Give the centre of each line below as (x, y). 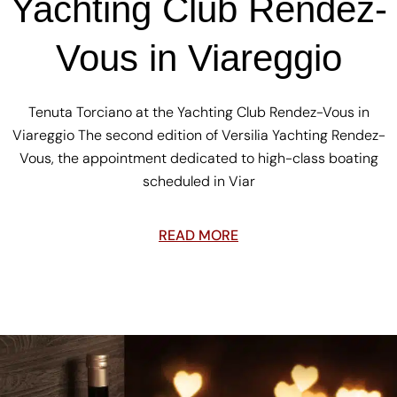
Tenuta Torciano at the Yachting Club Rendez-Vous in (198, 112)
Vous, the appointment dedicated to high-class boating (198, 158)
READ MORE (198, 235)
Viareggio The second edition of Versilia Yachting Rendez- (198, 135)
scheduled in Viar (198, 181)
